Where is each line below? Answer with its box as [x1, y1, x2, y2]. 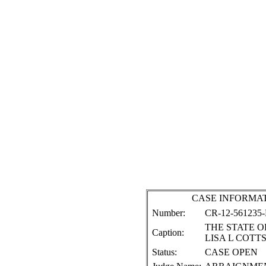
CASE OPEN [205, 246, 258, 257]
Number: [152, 207, 185, 218]
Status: [152, 246, 177, 257]
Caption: [152, 227, 184, 237]
